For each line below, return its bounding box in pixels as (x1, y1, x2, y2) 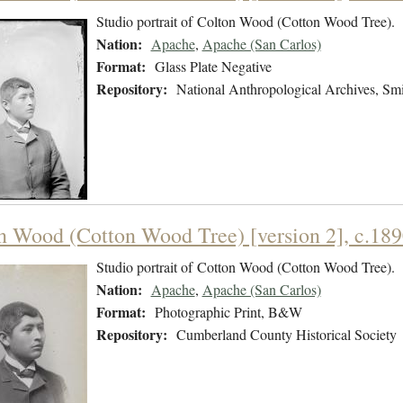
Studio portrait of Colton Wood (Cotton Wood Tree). (95, 12, 399, 31)
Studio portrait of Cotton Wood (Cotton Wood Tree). (95, 257, 395, 277)
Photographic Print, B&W (154, 302, 302, 322)
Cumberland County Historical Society (175, 325, 397, 345)
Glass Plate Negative (154, 57, 272, 76)
